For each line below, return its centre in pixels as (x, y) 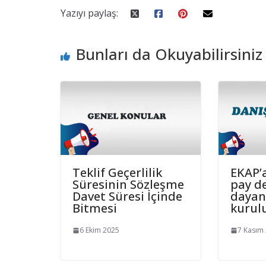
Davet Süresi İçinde (127, 197)
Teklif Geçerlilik (117, 173)
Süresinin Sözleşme (128, 185)
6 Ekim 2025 (99, 230)
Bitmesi (95, 208)
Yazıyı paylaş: (89, 13)
